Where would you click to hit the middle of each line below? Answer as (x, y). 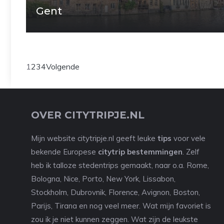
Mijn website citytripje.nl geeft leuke (94, 138)
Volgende (63, 66)
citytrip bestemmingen (140, 152)
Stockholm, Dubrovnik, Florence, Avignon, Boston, (115, 192)
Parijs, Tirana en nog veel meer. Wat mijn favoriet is (121, 206)
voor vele (188, 138)
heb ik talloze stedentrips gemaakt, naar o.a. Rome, (120, 165)
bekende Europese (64, 152)
